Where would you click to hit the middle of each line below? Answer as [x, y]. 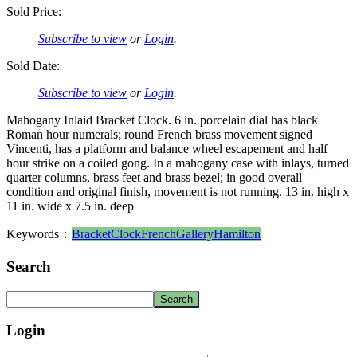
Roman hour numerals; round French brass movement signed [159, 135]
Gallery [195, 234]
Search [29, 267]
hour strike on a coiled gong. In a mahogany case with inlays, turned [178, 163]
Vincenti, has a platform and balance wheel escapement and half [167, 149]
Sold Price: [34, 12]
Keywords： [39, 234]
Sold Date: [33, 66]
